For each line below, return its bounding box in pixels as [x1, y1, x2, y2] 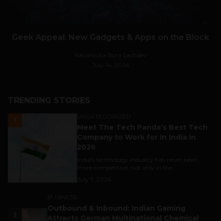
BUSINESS [47, 193, 76, 201]
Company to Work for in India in [77, 133, 196, 142]
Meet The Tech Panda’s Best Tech [77, 123, 208, 132]
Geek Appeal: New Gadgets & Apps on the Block [12, 33, 209, 42]
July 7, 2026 [77, 176, 111, 184]
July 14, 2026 [92, 61, 129, 69]
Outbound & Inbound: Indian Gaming [47, 204, 185, 213]
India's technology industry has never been [77, 156, 197, 164]
